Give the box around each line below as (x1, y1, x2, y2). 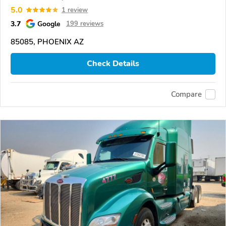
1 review (62, 5, 88, 15)
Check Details (87, 58, 139, 70)
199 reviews (66, 19, 103, 28)
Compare (171, 89, 202, 100)
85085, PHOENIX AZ (11, 36, 84, 47)
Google (37, 18, 61, 29)
